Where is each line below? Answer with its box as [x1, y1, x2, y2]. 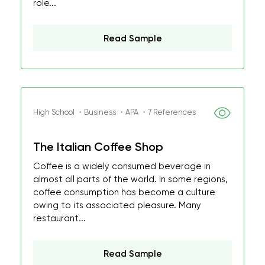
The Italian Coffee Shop [33, 140, 163, 154]
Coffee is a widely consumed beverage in [33, 161, 211, 172]
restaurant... [33, 213, 86, 224]
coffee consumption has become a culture [33, 187, 215, 198]
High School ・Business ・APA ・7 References [33, 108, 196, 117]
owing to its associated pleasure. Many [33, 200, 201, 211]
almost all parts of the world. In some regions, [33, 174, 228, 185]
